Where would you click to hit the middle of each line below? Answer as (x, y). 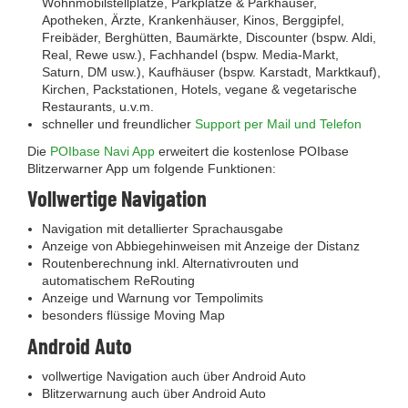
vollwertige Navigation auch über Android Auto (174, 376)
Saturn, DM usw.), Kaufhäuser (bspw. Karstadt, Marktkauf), (211, 72)
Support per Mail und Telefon (278, 124)
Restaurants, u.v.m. (98, 107)
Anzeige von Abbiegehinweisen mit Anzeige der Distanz (201, 246)
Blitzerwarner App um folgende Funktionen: (152, 168)
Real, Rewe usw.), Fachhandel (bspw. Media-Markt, (190, 55)
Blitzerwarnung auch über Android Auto (154, 393)
